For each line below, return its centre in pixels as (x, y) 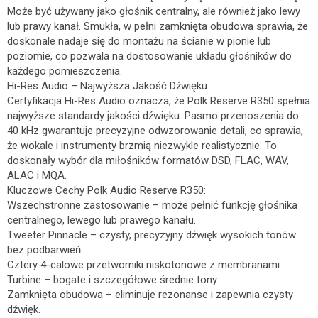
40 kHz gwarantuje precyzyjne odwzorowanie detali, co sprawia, (155, 131)
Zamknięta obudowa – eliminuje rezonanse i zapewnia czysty (150, 295)
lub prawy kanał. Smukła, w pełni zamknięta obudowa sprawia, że (158, 26)
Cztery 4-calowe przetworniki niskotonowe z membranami (143, 265)
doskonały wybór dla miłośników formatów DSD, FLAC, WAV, (148, 160)
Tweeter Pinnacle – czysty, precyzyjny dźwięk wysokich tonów (152, 235)
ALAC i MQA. (37, 175)
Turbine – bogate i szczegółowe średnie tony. (113, 280)
